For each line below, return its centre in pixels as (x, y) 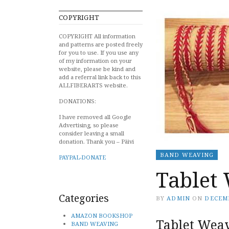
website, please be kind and (97, 68)
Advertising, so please (89, 125)
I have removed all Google (95, 117)
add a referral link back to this (100, 77)
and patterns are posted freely (101, 44)
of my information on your (95, 60)
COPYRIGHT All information (97, 36)
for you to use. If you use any (99, 52)
